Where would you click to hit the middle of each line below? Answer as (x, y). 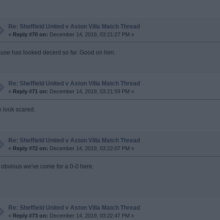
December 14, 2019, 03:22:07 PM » (91, 149)
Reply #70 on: (30, 34)
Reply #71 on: (30, 92)
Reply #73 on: (30, 215)
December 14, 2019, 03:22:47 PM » (91, 215)
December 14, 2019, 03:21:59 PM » (91, 92)
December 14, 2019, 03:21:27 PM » (91, 34)
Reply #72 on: (30, 149)
